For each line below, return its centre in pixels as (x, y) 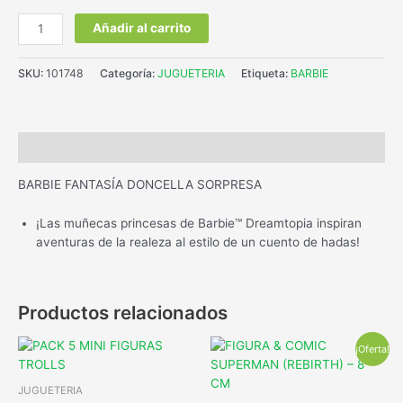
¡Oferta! (373, 349)
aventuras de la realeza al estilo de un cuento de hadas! (198, 242)
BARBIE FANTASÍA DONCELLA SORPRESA (140, 185)
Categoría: (129, 73)
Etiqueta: (266, 73)
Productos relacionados (123, 312)
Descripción (55, 147)
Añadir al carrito (142, 28)
